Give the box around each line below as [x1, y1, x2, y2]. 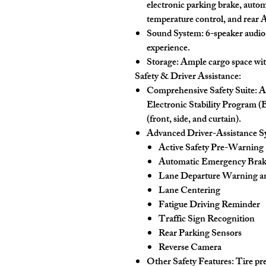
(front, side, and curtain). [147, 112, 241, 129]
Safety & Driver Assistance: [135, 69, 241, 86]
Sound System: [147, 26, 204, 43]
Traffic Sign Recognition [159, 211, 255, 229]
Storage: [147, 55, 179, 72]
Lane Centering [159, 183, 220, 200]
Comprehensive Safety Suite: [147, 83, 257, 100]
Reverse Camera [159, 240, 221, 257]
